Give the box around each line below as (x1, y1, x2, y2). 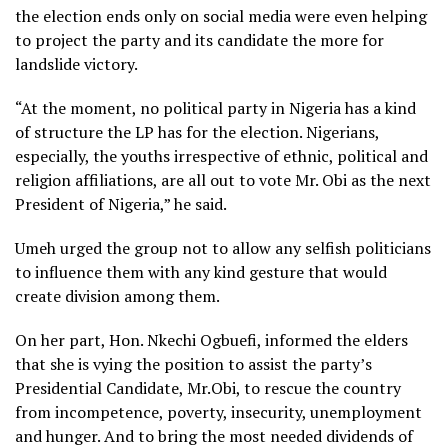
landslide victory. (15, 53, 138, 75)
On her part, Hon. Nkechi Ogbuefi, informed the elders (15, 329, 408, 351)
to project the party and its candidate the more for (15, 29, 384, 51)
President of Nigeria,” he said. (15, 193, 227, 215)
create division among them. (15, 285, 220, 307)
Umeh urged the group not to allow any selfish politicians (15, 237, 431, 259)
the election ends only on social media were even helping (15, 5, 427, 27)
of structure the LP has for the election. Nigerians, (15, 121, 379, 143)
